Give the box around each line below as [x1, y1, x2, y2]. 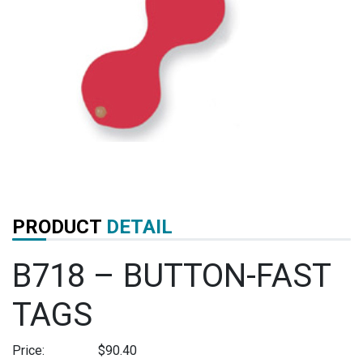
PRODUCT [12, 215, 106, 238]
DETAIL [106, 215, 173, 238]
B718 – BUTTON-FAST [12, 256, 331, 295]
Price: [12, 342, 45, 358]
